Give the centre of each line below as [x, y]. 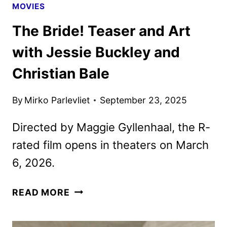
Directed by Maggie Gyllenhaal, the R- [111, 127]
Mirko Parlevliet [57, 100]
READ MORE [41, 192]
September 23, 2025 [144, 100]
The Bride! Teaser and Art [101, 31]
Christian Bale [61, 74]
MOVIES [29, 6]
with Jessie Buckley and [96, 52]
